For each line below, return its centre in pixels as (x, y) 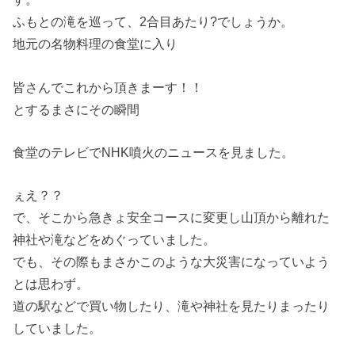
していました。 (57, 328)
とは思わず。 (51, 284)
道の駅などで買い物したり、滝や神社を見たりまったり (172, 306)
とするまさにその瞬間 (76, 109)
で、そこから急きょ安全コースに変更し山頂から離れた (172, 218)
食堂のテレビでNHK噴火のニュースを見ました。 (154, 153)
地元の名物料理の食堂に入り (95, 44)
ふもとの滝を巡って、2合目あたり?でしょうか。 (153, 22)
